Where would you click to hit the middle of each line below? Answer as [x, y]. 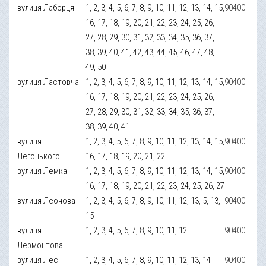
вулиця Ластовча [48, 82]
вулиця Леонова [47, 200]
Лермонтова [40, 245]
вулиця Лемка [42, 171]
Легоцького [39, 156]
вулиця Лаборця [46, 7]
